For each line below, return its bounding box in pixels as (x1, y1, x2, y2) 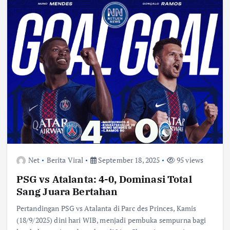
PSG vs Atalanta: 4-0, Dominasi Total (16, 172, 192, 185)
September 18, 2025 (96, 155, 160, 165)
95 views (175, 155, 204, 165)
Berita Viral (46, 155, 84, 165)
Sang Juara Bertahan (16, 184, 118, 198)
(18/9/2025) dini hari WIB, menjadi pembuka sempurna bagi (16, 215, 206, 225)
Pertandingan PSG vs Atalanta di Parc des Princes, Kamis (16, 203, 197, 213)
